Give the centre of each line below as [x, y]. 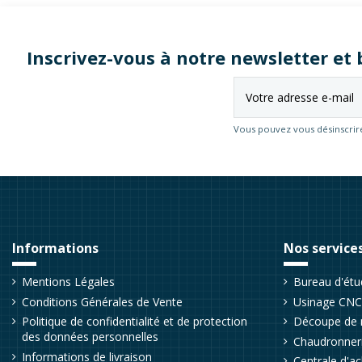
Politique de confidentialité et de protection [135, 322]
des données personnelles [90, 337]
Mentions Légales [68, 281]
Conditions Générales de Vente [102, 301]
